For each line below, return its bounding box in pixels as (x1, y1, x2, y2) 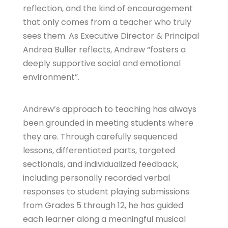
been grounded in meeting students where (23, 117, 193, 129)
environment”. (23, 71, 79, 83)
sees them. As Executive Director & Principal (23, 30, 199, 42)
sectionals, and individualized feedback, (23, 158, 179, 170)
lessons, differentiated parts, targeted (23, 145, 175, 157)
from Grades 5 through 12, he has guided (23, 199, 183, 212)
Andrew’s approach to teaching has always (23, 103, 196, 116)
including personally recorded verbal (23, 172, 170, 184)
